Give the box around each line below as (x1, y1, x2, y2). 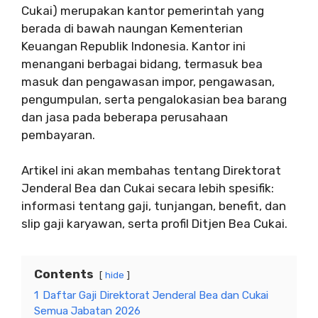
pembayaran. (21, 127, 95, 142)
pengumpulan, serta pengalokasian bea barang (21, 92, 287, 106)
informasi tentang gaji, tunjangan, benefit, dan (21, 199, 286, 214)
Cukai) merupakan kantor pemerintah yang (21, 3, 264, 18)
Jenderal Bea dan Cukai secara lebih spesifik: (21, 181, 274, 196)
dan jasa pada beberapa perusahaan (21, 109, 228, 124)
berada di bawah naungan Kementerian (21, 21, 243, 35)
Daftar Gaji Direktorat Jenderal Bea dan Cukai (43, 289, 268, 302)
